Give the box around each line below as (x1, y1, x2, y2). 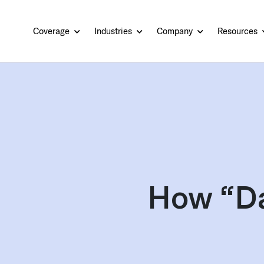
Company (157, 25, 195, 37)
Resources (217, 25, 260, 37)
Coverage (33, 25, 72, 37)
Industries (94, 25, 134, 37)
